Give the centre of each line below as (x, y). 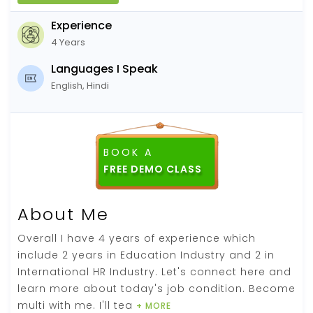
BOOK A (128, 152)
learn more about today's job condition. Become (156, 288)
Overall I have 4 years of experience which (137, 238)
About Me (63, 214)
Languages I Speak (104, 68)
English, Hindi (80, 85)
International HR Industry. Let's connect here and (154, 271)
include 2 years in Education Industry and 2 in (146, 255)
